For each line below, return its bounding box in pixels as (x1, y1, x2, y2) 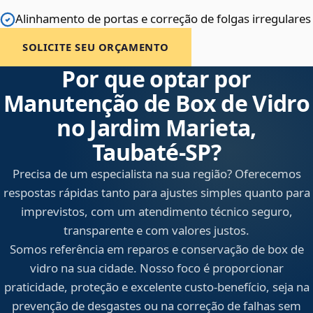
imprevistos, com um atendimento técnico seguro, (20, 203, 293, 220)
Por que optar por (61, 64, 252, 94)
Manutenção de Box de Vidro (3, 88, 310, 119)
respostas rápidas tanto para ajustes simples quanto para (3, 184, 310, 201)
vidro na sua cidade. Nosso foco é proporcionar (29, 260, 284, 277)
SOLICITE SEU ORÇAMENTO (22, 40, 170, 54)
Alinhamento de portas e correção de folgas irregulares (15, 10, 311, 27)
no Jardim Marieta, (57, 112, 256, 143)
